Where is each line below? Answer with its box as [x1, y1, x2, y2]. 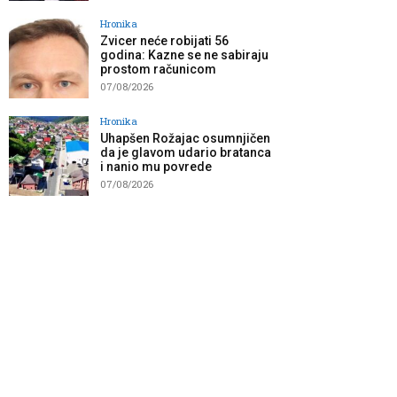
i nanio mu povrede [100, 160, 212, 175]
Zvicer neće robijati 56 [100, 34, 229, 49]
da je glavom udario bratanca [100, 145, 271, 160]
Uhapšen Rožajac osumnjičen [100, 131, 270, 146]
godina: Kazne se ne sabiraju [100, 48, 269, 63]
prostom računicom [100, 62, 216, 77]
